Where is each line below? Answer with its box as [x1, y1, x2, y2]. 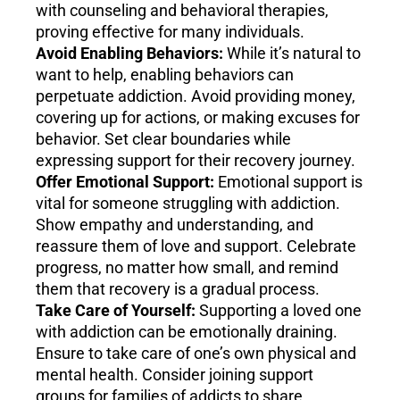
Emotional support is [214, 172, 362, 192]
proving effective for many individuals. [36, 22, 304, 42]
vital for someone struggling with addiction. [36, 194, 340, 213]
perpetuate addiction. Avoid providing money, [36, 87, 355, 106]
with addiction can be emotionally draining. [36, 322, 337, 342]
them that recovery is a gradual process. [36, 279, 320, 299]
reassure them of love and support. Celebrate [36, 237, 356, 256]
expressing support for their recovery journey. [36, 151, 355, 171]
